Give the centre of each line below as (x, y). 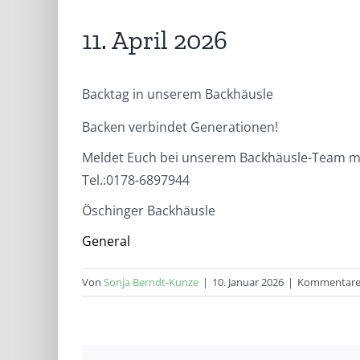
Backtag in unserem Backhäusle (178, 94)
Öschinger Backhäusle (149, 211)
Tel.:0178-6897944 (136, 180)
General (106, 241)
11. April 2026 (155, 41)
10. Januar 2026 (248, 282)
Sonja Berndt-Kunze (151, 282)
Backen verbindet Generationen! (180, 127)
